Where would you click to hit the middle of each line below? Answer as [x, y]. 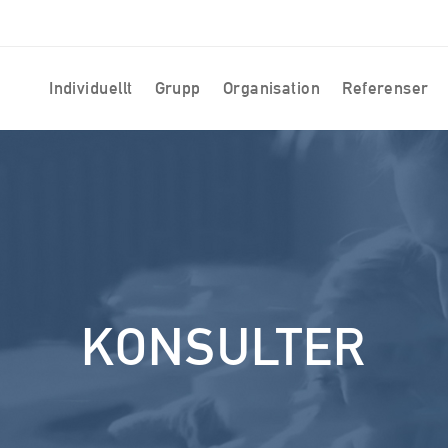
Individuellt [91, 88]
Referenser [385, 88]
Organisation [271, 88]
